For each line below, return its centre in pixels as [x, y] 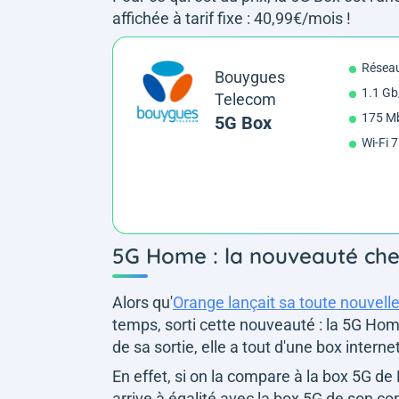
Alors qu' [142, 302]
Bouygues [249, 77]
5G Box [243, 122]
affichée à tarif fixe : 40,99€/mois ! [232, 18]
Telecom [245, 99]
